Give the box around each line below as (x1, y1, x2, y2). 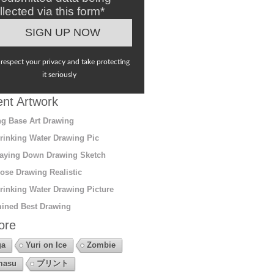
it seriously (42, 70, 77, 78)
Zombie (86, 240, 116, 250)
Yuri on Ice (25, 240, 67, 250)
